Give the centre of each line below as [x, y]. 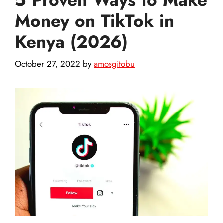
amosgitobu [114, 64]
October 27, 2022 [48, 64]
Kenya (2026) [71, 42]
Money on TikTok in [95, 21]
